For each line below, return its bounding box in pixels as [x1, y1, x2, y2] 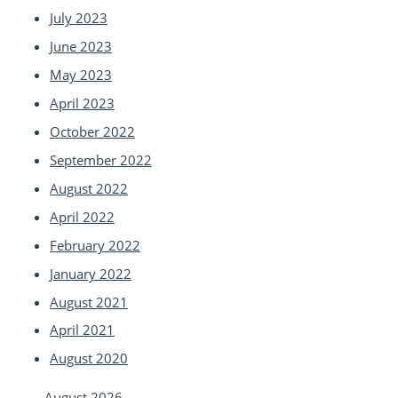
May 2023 [49, 66, 112, 84]
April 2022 [49, 207, 115, 226]
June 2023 [49, 37, 112, 56]
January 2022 [49, 264, 131, 283]
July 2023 [49, 9, 107, 28]
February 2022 [49, 235, 140, 254]
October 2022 [49, 122, 135, 140]
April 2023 [49, 93, 115, 112]
